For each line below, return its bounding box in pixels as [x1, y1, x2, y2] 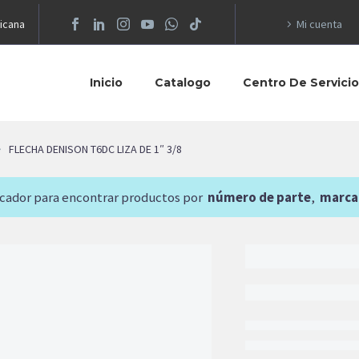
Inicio [90, 75, 123, 90]
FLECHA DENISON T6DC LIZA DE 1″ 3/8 [9, 141, 182, 156]
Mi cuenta [296, 17, 342, 31]
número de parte [208, 188, 311, 206]
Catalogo [155, 75, 211, 90]
